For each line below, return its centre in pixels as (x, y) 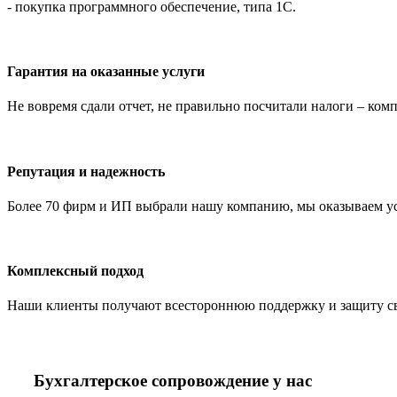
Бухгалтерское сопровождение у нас (173, 381)
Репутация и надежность (86, 171)
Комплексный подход (75, 271)
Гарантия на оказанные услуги (106, 72)
